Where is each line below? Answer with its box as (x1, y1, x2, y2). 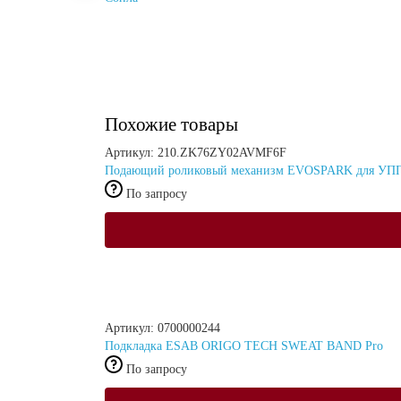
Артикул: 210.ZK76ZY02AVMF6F (105, 145, 286, 159)
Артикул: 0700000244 (105, 320, 220, 335)
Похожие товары (105, 113, 238, 135)
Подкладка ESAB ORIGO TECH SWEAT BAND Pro (105, 338, 383, 353)
